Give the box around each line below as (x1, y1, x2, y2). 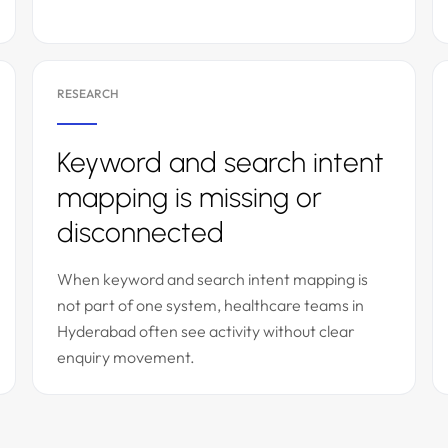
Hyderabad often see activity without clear (57, 321, 355, 341)
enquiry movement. (57, 347, 195, 367)
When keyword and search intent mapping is (57, 269, 368, 289)
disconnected (57, 215, 224, 249)
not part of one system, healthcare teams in (57, 295, 364, 315)
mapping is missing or (57, 180, 322, 214)
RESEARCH (57, 86, 119, 101)
